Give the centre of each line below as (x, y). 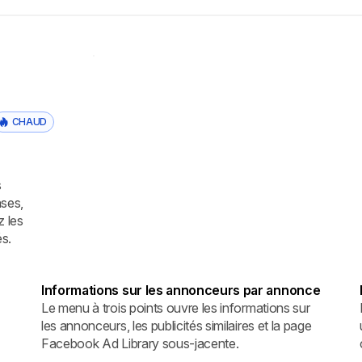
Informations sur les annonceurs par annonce (181, 290)
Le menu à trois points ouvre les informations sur (176, 307)
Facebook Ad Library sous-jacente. (140, 343)
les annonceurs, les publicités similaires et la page (177, 325)
